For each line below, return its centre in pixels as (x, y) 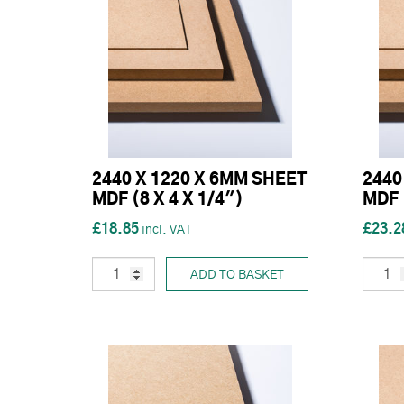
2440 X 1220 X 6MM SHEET (199, 180)
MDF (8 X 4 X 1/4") (168, 200)
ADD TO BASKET (237, 275)
